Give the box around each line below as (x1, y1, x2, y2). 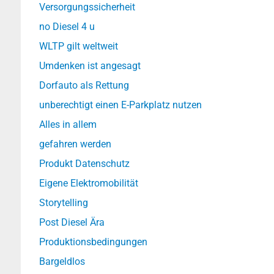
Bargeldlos (39, 256, 85, 267)
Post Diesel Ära (39, 217, 105, 228)
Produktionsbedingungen (39, 236, 147, 248)
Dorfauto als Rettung (39, 80, 129, 91)
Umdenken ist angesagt (39, 60, 141, 72)
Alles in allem (39, 119, 97, 130)
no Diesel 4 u (39, 21, 95, 32)
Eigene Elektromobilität (39, 177, 138, 189)
